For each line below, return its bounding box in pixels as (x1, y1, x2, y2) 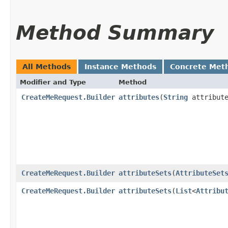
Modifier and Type (20, 78, 86, 86)
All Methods (22, 62, 71, 71)
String (163, 93, 188, 101)
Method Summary (16, 21, 214, 44)
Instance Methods (84, 62, 156, 71)
